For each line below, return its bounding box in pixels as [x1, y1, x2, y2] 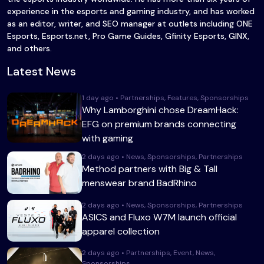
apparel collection [82, 225, 160, 237]
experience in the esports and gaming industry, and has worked [7, 6, 255, 17]
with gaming [82, 132, 134, 145]
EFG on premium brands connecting [82, 118, 237, 131]
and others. [7, 43, 52, 54]
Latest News [7, 64, 76, 80]
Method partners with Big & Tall [82, 163, 218, 176]
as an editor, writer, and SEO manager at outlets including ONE [7, 18, 253, 29]
